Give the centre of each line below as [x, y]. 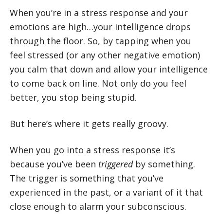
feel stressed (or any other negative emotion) [105, 55]
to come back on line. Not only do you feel [98, 83]
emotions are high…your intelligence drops [100, 27]
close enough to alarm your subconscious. [98, 206]
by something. [164, 164]
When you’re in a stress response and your [99, 12]
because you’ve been [54, 164]
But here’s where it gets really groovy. [89, 123]
